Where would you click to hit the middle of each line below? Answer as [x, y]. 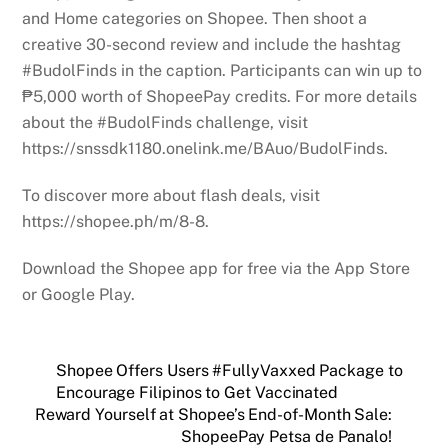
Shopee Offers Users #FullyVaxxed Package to [229, 371]
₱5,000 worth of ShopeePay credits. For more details [220, 97]
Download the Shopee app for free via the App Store [216, 268]
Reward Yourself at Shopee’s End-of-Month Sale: [213, 415]
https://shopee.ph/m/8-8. [116, 221]
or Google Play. [79, 294]
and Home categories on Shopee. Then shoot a [195, 19]
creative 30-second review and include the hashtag [212, 45]
